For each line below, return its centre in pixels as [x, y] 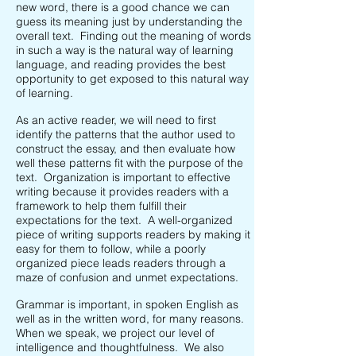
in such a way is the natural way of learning [125, 50]
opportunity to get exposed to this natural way [132, 79]
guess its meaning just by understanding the [129, 21]
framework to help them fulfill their [101, 206]
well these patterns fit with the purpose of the [130, 163]
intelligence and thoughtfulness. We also [120, 347]
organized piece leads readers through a [121, 263]
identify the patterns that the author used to [126, 134]
